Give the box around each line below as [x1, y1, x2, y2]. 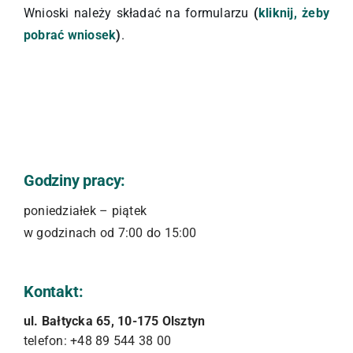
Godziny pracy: [23, 171, 126, 190]
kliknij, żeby [258, 6, 329, 20]
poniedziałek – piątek [23, 203, 147, 218]
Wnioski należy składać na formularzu [24, 6, 254, 20]
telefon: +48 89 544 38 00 [23, 333, 171, 348]
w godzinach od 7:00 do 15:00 [23, 225, 197, 240]
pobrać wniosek [24, 28, 117, 43]
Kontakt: [23, 282, 84, 301]
